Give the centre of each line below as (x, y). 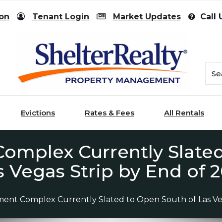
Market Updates (147, 17)
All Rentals (184, 113)
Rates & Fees (110, 113)
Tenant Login (60, 17)
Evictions (38, 113)
